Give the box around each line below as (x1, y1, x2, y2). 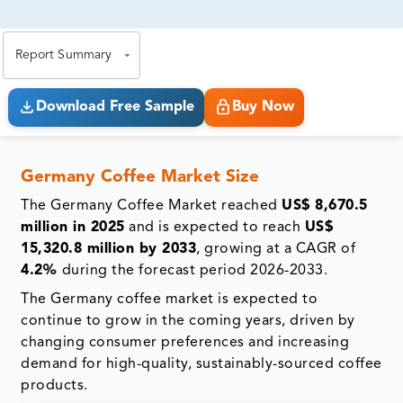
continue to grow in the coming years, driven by (21, 313, 355, 328)
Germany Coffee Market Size (21, 168, 260, 186)
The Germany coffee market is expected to (21, 291, 318, 307)
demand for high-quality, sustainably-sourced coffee (21, 356, 382, 372)
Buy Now (231, 100, 294, 115)
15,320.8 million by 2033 (21, 241, 197, 256)
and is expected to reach (124, 219, 305, 235)
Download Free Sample (35, 100, 194, 115)
